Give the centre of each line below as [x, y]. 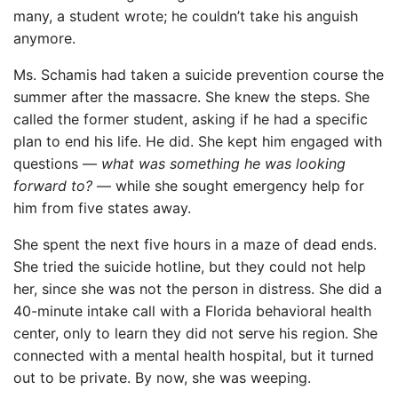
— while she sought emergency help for [228, 186]
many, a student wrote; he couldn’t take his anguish [186, 16]
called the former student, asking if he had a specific [191, 119]
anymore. [44, 39]
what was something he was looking [223, 164]
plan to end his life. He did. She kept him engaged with [198, 142]
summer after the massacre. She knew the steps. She [191, 97]
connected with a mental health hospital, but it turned [194, 356]
